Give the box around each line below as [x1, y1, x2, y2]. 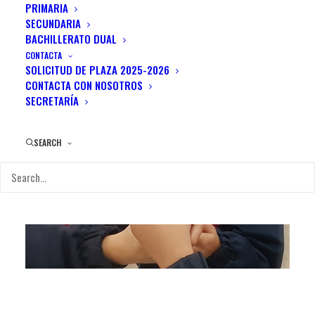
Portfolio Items [116, 6, 199, 20]
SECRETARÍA [25, 93, 79, 108]
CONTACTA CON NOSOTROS [25, 77, 143, 93]
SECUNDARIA [25, 15, 81, 31]
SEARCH [34, 136, 61, 148]
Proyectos [139, 177, 176, 188]
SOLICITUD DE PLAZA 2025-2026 [25, 62, 169, 77]
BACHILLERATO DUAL [25, 31, 117, 46]
